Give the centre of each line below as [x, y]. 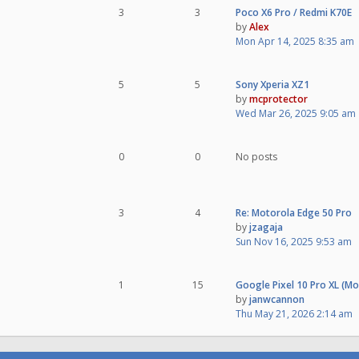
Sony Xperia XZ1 [272, 85]
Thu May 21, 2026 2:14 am [294, 314]
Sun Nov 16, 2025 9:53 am [294, 242]
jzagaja [266, 227]
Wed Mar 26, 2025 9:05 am [296, 113]
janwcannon [277, 299]
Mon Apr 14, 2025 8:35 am [295, 41]
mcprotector [278, 99]
